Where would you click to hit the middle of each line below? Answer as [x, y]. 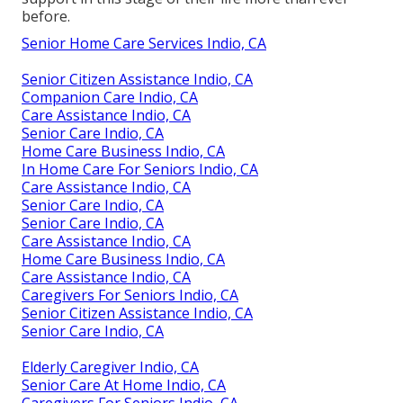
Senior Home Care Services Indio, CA [144, 44]
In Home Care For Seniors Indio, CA [140, 170]
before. [46, 17]
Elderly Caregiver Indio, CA [110, 367]
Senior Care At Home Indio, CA [124, 385]
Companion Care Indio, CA [110, 98]
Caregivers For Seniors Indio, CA [130, 296]
